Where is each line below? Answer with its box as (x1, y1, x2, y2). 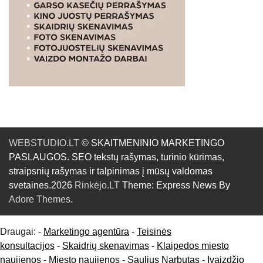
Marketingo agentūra (43, 226, 129, 237)
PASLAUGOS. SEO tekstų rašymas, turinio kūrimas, (9, 151, 224, 162)
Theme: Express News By (120, 180, 230, 190)
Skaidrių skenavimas (62, 240, 149, 251)
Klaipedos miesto (157, 240, 229, 251)
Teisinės (137, 226, 171, 237)
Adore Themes (9, 194, 70, 204)
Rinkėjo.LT (75, 180, 120, 190)
